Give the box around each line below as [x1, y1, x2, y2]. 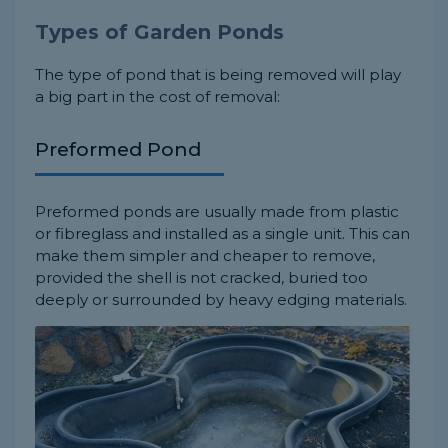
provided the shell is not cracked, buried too [35, 268, 368, 288]
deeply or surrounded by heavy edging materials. [35, 290, 407, 310]
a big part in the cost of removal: [35, 87, 280, 107]
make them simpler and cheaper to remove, [35, 246, 375, 266]
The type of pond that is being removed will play [35, 65, 401, 85]
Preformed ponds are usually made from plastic [35, 202, 399, 222]
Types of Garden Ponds [35, 20, 284, 45]
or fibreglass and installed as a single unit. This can [35, 224, 410, 244]
